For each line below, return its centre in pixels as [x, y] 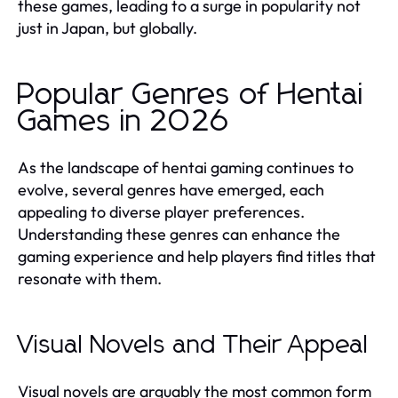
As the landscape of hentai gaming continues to [186, 167]
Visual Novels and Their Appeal [193, 345]
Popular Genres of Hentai [191, 95]
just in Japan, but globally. [107, 28]
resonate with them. [90, 278]
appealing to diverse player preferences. [161, 211]
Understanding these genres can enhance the [179, 234]
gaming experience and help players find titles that [197, 256]
